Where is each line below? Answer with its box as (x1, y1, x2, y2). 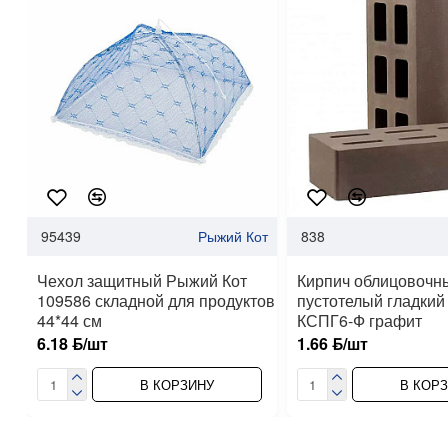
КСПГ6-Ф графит (296, 309, 422, 333)
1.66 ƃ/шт (296, 332, 368, 356)
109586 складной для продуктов (37, 289, 275, 313)
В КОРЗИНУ (139, 375, 214, 395)
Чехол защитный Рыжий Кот (37, 269, 247, 293)
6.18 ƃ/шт (37, 332, 108, 356)
